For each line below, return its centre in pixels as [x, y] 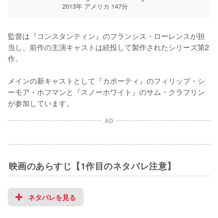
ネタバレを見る [52, 197]
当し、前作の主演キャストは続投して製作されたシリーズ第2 [109, 46]
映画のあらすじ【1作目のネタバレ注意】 [92, 165]
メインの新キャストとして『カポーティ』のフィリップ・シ [106, 80]
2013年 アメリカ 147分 [95, 6]
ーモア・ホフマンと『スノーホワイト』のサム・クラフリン [106, 91]
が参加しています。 [41, 102]
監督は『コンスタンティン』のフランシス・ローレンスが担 [106, 35]
